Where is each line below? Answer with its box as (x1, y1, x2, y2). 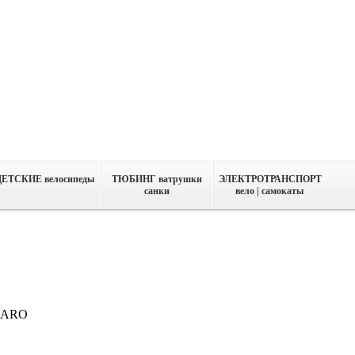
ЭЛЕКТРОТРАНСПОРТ (219, 174, 322, 185)
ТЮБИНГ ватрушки (112, 174, 202, 185)
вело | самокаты (235, 185, 303, 197)
